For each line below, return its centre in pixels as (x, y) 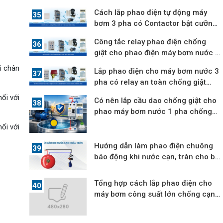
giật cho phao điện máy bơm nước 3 (157, 53)
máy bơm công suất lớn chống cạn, (156, 194)
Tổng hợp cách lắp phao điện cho (153, 183)
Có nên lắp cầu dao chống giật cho (156, 100)
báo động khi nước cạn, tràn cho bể (157, 157)
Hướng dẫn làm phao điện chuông (154, 146)
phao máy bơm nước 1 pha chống (153, 111)
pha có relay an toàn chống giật (150, 82)
